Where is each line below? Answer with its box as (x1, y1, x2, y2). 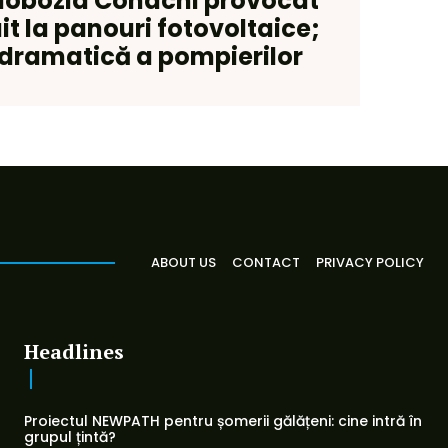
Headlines (24, 337, 124, 365)
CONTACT (232, 252, 300, 272)
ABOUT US (151, 252, 216, 272)
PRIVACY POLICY (316, 252, 424, 272)
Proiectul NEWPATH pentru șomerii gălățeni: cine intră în (24, 410, 422, 431)
